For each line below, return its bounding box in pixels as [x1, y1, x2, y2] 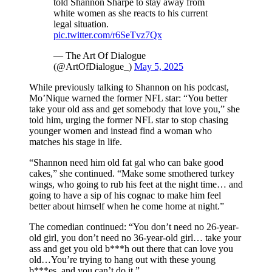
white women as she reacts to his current [53, 7, 208, 18]
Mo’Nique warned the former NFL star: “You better [29, 92, 227, 103]
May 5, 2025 [134, 61, 183, 72]
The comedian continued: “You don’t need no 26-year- [29, 221, 239, 232]
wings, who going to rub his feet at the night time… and [29, 178, 243, 189]
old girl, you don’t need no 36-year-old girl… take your [29, 232, 241, 243]
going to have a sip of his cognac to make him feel [29, 189, 221, 200]
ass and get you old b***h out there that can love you [29, 243, 233, 254]
